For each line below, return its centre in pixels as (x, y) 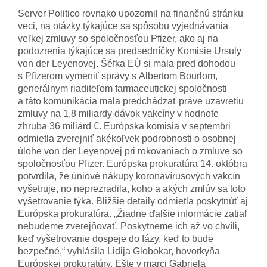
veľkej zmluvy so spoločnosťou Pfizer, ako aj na (118, 39)
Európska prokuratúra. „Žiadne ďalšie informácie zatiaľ (133, 214)
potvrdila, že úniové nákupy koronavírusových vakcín (129, 176)
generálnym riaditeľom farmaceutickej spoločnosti (122, 89)
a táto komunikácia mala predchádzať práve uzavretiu (131, 101)
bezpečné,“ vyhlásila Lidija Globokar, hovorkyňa (119, 252)
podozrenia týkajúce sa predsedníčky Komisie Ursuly (130, 51)
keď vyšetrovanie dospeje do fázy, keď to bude (116, 239)
